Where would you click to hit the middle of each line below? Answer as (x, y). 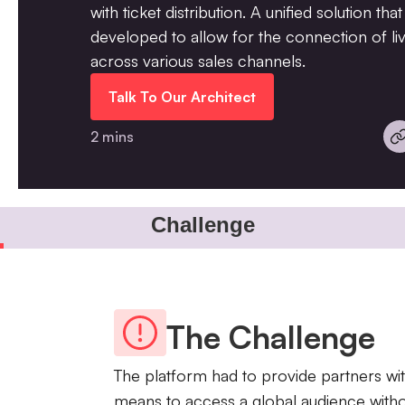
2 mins (112, 137)
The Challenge (270, 337)
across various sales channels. (198, 61)
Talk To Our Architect (182, 97)
